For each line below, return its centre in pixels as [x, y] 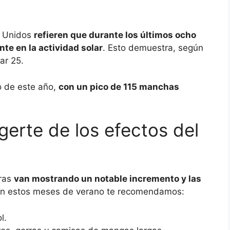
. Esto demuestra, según [153, 48]
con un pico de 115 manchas [119, 87]
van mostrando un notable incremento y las [108, 179]
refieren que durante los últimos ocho [115, 35]
